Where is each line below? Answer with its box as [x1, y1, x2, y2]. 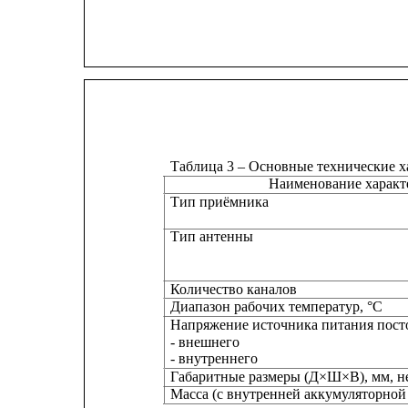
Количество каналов [170, 280, 298, 297]
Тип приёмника [170, 193, 270, 209]
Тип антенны [170, 229, 254, 245]
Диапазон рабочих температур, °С [170, 299, 383, 315]
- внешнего [170, 333, 240, 350]
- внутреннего [170, 351, 259, 367]
